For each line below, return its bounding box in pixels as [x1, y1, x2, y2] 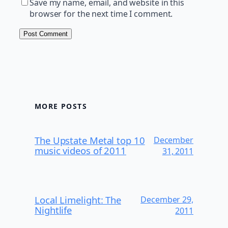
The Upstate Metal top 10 [35, 134, 145, 147]
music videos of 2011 [35, 144, 126, 157]
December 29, [140, 194, 193, 206]
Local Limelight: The [35, 193, 121, 207]
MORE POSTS [35, 101, 87, 111]
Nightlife [35, 204, 72, 217]
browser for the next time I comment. [30, 8, 173, 19]
